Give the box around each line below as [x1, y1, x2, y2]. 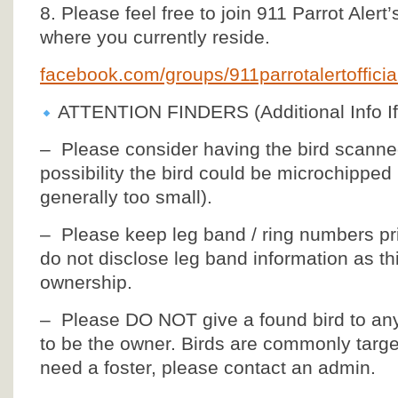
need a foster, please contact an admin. [40, 357, 376, 378]
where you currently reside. [40, 27, 270, 47]
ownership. [40, 272, 132, 292]
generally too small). [40, 187, 212, 207]
